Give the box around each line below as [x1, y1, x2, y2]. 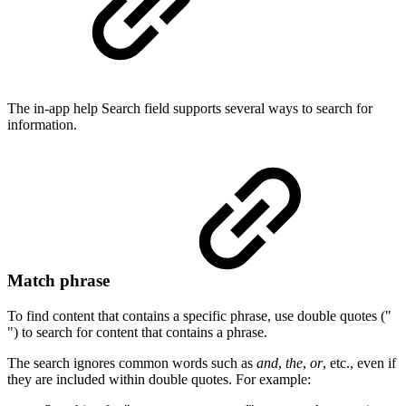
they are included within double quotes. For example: [7, 371, 311, 387]
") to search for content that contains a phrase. [7, 324, 267, 340]
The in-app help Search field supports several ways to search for [7, 101, 372, 117]
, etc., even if [323, 354, 396, 371]
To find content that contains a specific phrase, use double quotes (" [7, 307, 391, 324]
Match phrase [7, 271, 114, 291]
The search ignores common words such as [7, 354, 256, 371]
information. [7, 117, 77, 133]
